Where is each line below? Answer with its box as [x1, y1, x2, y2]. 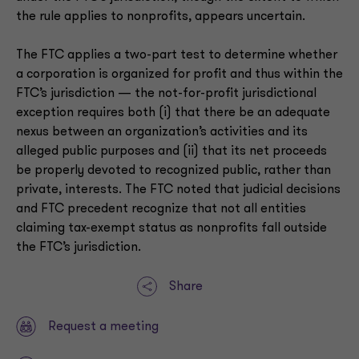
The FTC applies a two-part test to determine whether [16, 49, 337, 62]
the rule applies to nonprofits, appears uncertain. [16, 10, 309, 23]
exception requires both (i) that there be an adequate [16, 107, 330, 119]
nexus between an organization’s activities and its [16, 126, 308, 139]
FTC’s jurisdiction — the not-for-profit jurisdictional [16, 87, 317, 100]
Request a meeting [48, 320, 159, 333]
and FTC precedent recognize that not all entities [16, 203, 306, 216]
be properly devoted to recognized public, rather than [16, 164, 331, 177]
